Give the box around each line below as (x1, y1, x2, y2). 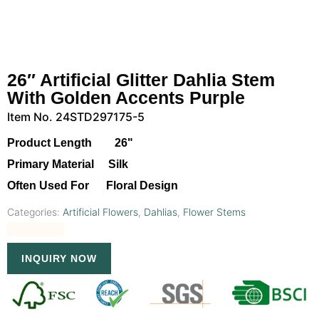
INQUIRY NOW (21, 252, 97, 264)
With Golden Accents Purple (7, 88, 245, 108)
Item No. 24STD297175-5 (7, 110, 145, 125)
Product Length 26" (7, 136, 133, 149)
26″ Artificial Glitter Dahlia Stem (7, 70, 275, 90)
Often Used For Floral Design (7, 179, 178, 192)
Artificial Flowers (63, 205, 138, 218)
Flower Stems (183, 205, 246, 218)
